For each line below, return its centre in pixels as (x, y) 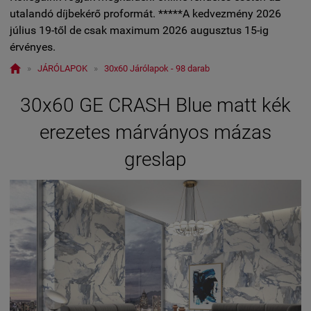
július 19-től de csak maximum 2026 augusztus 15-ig (139, 30)
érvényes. (33, 47)
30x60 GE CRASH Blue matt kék (155, 105)
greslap (155, 159)
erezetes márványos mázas (155, 132)
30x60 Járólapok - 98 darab (157, 68)
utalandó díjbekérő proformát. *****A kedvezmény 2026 (145, 14)
